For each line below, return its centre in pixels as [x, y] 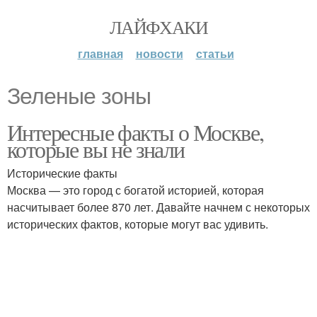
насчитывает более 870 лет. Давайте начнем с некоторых [158, 207]
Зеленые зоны [79, 96]
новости [159, 53]
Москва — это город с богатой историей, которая [136, 190]
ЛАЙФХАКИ [158, 27]
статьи [215, 53]
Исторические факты [62, 173]
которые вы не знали [96, 149]
